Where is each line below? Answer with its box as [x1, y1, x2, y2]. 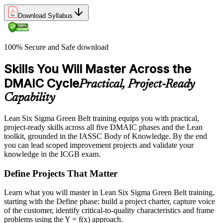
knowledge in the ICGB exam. [4, 149, 101, 158]
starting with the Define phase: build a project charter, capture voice [4, 197, 215, 206]
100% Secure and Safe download [4, 43, 109, 52]
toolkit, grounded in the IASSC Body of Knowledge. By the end [4, 131, 207, 140]
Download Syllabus [18, 12, 73, 20]
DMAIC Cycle [4, 76, 79, 91]
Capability [4, 92, 55, 104]
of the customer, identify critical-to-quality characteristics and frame [4, 206, 214, 215]
